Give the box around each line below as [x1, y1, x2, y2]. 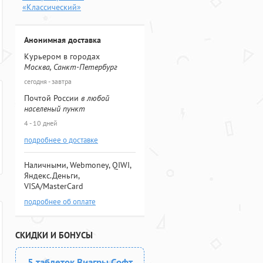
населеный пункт [24, 103, 85, 114]
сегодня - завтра [24, 77, 72, 86]
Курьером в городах [24, 51, 100, 62]
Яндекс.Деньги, [24, 170, 79, 181]
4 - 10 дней [24, 119, 58, 127]
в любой [81, 93, 109, 103]
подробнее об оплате [24, 197, 96, 207]
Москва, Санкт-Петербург [24, 62, 117, 72]
